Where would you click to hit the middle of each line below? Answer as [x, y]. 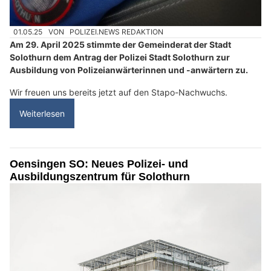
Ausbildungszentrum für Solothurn [100, 177]
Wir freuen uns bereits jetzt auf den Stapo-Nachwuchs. [119, 93]
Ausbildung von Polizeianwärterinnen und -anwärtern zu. [129, 70]
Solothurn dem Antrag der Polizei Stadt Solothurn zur [120, 57]
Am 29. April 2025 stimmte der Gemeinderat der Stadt [120, 45]
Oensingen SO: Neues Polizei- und [99, 164]
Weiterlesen [42, 114]
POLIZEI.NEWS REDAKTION [117, 32]
